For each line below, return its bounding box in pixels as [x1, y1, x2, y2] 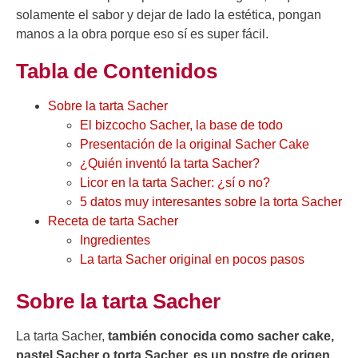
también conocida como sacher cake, [105, 329, 334, 344]
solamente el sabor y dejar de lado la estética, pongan [16, 8, 321, 22]
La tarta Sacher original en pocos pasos [80, 253, 304, 267]
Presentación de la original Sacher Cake [80, 137, 309, 152]
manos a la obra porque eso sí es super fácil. [16, 27, 272, 42]
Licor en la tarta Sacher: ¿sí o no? [80, 176, 270, 190]
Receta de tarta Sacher [48, 214, 178, 229]
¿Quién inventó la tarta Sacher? [80, 157, 260, 171]
